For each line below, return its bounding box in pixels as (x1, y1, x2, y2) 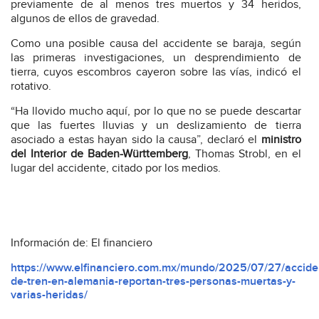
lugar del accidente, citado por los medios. (11, 162, 221, 176)
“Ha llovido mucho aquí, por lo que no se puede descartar (11, 105, 301, 119)
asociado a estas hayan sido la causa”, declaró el (11, 133, 261, 147)
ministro (261, 133, 301, 147)
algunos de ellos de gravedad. (11, 12, 159, 26)
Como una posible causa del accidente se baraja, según (11, 37, 301, 51)
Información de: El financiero (11, 236, 152, 251)
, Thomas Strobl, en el (187, 147, 301, 162)
